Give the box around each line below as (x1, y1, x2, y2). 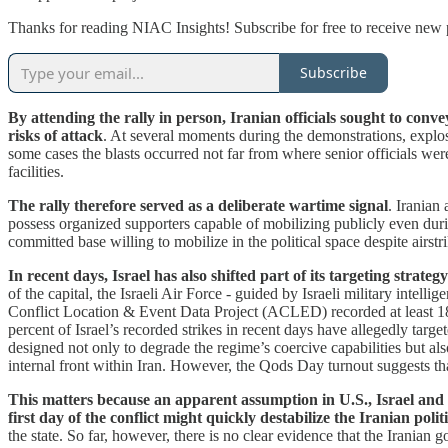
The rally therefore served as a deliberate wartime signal (8, 196, 388, 214)
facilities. (8, 162, 64, 180)
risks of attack (8, 126, 103, 144)
